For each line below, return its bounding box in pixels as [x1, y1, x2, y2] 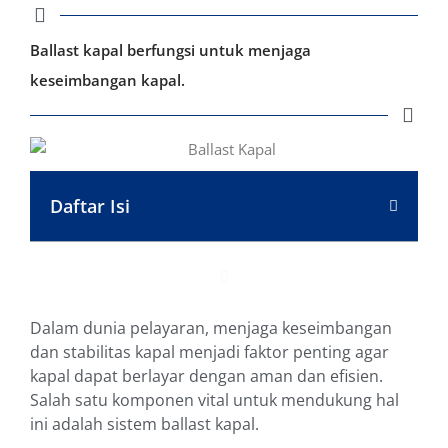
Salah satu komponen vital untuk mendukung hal [30, 389, 399, 412]
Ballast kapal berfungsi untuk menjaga [30, 40, 311, 61]
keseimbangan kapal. [30, 70, 185, 91]
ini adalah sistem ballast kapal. [30, 413, 259, 436]
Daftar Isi [50, 194, 130, 219]
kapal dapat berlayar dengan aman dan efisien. [30, 365, 383, 388]
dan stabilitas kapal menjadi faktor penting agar [30, 341, 389, 364]
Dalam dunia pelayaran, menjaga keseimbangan [30, 317, 392, 340]
